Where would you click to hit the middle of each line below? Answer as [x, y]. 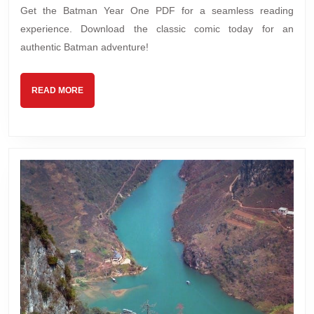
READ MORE [57, 91]
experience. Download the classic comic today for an [157, 29]
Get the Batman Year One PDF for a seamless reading [157, 11]
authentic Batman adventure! [84, 47]
